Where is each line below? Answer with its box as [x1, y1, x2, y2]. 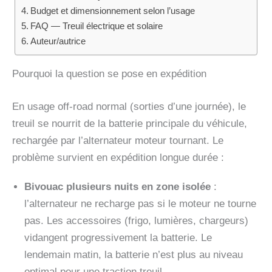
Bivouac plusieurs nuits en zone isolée [24, 181, 211, 193]
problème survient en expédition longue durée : [12, 151, 224, 163]
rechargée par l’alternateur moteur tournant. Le [12, 134, 223, 146]
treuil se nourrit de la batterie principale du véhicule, [12, 117, 247, 129]
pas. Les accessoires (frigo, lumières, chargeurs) [24, 215, 248, 227]
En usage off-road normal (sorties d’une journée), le [12, 100, 246, 112]
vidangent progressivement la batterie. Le [24, 232, 212, 244]
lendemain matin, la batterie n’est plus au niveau [24, 249, 243, 261]
